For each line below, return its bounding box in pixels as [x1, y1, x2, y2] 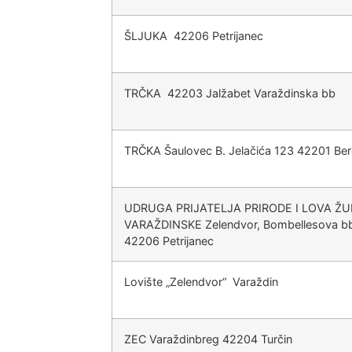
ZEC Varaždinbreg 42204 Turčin [124, 332, 292, 346]
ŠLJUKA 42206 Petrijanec [124, 29, 263, 42]
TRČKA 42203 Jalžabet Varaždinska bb [124, 86, 335, 100]
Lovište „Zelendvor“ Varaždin [124, 275, 278, 288]
